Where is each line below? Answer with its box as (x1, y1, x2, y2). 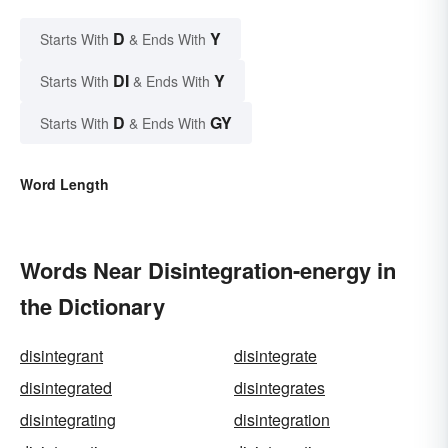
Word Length (20, 173, 109, 194)
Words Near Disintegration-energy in (20, 253, 396, 286)
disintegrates (234, 375, 325, 399)
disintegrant (20, 343, 103, 367)
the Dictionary (20, 289, 165, 322)
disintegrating (20, 407, 116, 431)
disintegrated (20, 375, 112, 399)
